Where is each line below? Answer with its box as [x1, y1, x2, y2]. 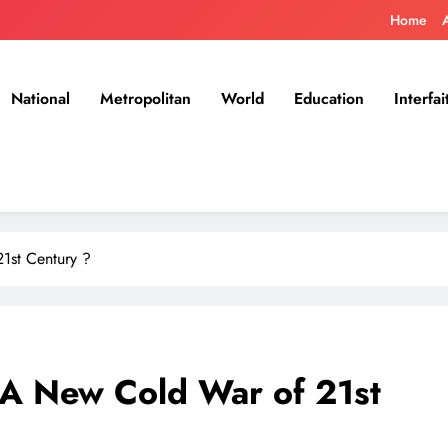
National [11, 86, 70, 110]
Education [294, 86, 364, 110]
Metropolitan [100, 86, 191, 110]
